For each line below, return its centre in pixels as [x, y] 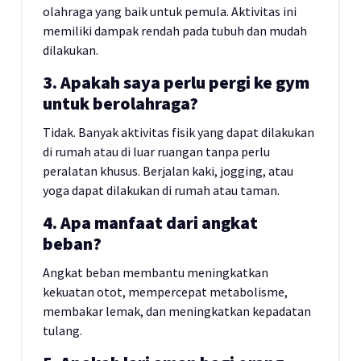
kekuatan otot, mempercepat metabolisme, [165, 292]
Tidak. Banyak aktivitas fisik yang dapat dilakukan [178, 132]
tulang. [62, 330]
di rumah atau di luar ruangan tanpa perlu [156, 151]
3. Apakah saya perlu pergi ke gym [176, 83]
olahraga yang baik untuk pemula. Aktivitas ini [170, 11]
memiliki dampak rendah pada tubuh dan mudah [175, 31]
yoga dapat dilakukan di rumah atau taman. [161, 190]
